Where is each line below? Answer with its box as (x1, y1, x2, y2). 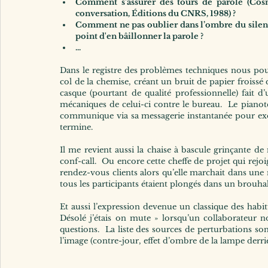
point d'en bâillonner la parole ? (75, 31, 203, 42)
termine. (60, 122, 93, 133)
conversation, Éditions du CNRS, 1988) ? (75, 8, 236, 19)
